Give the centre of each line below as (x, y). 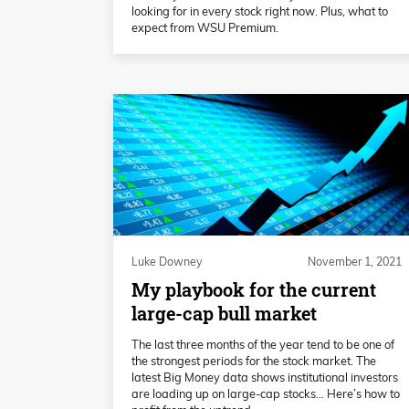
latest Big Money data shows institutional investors (265, 377)
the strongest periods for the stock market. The (254, 360)
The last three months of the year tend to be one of (263, 344)
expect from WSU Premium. (205, 28)
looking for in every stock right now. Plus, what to (260, 11)
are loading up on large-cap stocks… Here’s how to (266, 393)
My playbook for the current (254, 290)
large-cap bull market (224, 314)
